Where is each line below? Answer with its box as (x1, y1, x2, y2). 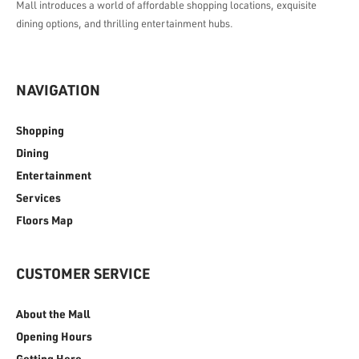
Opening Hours (16, 329, 93, 345)
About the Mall (16, 307, 91, 322)
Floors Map (16, 213, 74, 228)
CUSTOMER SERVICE (16, 264, 151, 284)
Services (16, 191, 62, 206)
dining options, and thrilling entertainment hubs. (16, 17, 234, 30)
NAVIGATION (16, 80, 101, 100)
